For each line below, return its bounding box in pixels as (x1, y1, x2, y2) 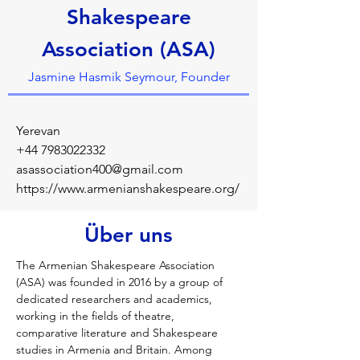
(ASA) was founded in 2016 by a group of (16, 275, 226, 289)
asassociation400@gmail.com (16, 162, 183, 177)
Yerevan (16, 123, 60, 138)
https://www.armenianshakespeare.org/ (16, 181, 239, 196)
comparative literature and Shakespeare (16, 325, 221, 340)
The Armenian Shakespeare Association (16, 258, 218, 272)
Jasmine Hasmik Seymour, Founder (27, 69, 230, 84)
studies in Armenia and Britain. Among (16, 342, 215, 357)
